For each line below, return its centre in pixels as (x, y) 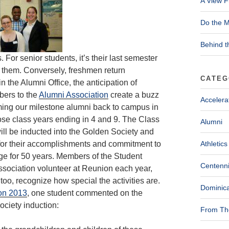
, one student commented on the (85, 193)
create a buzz (134, 95)
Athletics (214, 143)
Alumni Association (74, 95)
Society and (132, 131)
